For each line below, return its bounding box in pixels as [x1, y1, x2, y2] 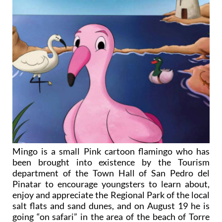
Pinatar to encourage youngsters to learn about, [12, 178, 210, 189]
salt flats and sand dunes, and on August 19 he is [12, 200, 210, 211]
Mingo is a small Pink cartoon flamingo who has [12, 146, 210, 157]
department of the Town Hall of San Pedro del [12, 167, 210, 178]
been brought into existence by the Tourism [12, 157, 210, 167]
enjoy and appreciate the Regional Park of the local [12, 189, 210, 200]
